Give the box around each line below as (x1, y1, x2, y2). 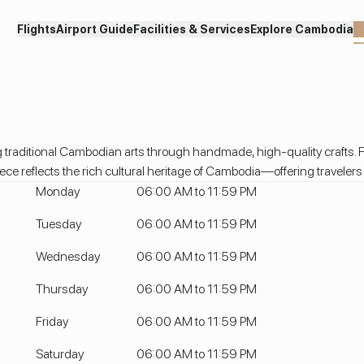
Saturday (35, 346, 84, 362)
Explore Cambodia (250, 22, 353, 36)
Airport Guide (56, 22, 133, 36)
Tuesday (35, 216, 81, 232)
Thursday (35, 281, 88, 297)
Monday (35, 184, 80, 199)
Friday (35, 314, 68, 329)
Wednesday (35, 249, 100, 264)
